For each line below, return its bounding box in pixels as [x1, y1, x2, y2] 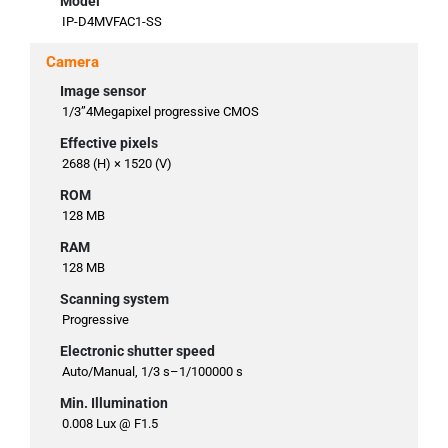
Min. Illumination [60, 395, 168, 412]
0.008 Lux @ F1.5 [62, 416, 158, 432]
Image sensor [60, 83, 146, 100]
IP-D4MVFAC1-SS [62, 14, 162, 30]
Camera [46, 53, 99, 72]
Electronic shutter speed [60, 343, 215, 360]
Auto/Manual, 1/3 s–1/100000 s [62, 364, 243, 380]
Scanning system [60, 291, 169, 308]
